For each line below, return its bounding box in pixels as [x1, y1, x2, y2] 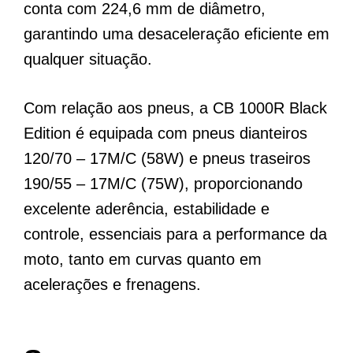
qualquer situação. [24, 50, 152, 68]
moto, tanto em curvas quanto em [24, 250, 262, 268]
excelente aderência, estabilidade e [24, 199, 269, 217]
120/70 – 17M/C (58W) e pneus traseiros [24, 149, 310, 167]
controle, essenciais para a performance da [24, 225, 327, 243]
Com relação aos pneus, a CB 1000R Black [24, 98, 327, 117]
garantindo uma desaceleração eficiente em [24, 24, 329, 43]
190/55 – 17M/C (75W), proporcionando [24, 174, 303, 192]
